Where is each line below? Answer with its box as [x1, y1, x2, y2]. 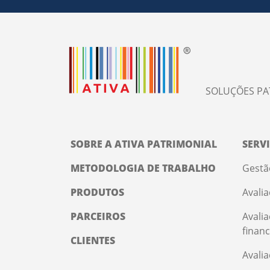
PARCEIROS [71, 210, 125, 224]
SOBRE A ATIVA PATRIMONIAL [71, 137, 217, 151]
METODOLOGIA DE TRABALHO [71, 162, 216, 175]
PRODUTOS [71, 186, 124, 199]
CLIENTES [71, 234, 115, 248]
